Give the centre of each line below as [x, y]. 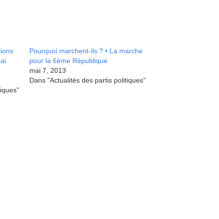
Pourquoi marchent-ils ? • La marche [86, 51]
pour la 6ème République [68, 61]
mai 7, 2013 [47, 70]
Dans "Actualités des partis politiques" [87, 80]
